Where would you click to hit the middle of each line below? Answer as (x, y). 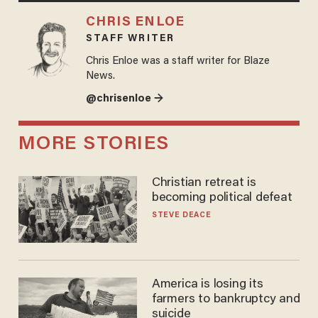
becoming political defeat (221, 198)
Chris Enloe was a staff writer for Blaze (177, 62)
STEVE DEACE (181, 215)
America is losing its (207, 284)
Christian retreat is (204, 183)
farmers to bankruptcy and (226, 299)
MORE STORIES (94, 144)
